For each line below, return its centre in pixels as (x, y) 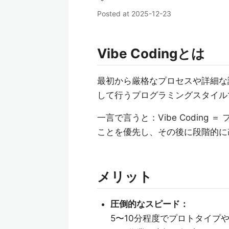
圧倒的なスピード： (149, 204)
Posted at (114, 14)
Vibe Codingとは (151, 53)
